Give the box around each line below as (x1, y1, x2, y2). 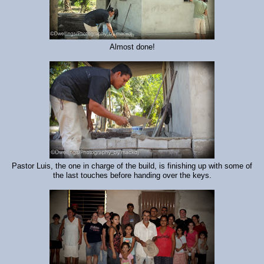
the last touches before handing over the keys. (52, 171, 212, 180)
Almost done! (109, 43, 155, 52)
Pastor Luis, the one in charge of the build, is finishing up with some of (12, 162, 252, 170)
